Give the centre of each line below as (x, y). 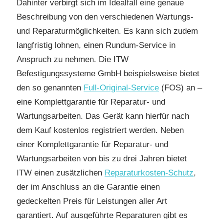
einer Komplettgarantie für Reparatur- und (92, 144)
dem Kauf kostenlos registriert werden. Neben (100, 130)
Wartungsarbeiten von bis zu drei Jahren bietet (102, 158)
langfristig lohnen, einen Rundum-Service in (96, 45)
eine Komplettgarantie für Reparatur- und (91, 102)
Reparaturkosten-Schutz (149, 173)
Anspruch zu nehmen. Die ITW (73, 59)
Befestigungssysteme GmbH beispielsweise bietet (108, 73)
